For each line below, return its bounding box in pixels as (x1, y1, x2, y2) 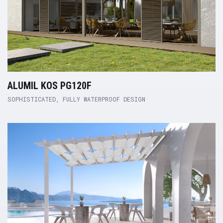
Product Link (7, 110, 55, 121)
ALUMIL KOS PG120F (7, 79, 92, 92)
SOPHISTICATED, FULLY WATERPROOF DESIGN (7, 95, 145, 103)
